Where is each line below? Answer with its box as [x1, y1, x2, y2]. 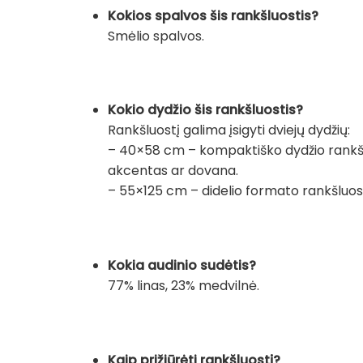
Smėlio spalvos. [107, 26, 204, 45]
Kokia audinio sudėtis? [107, 256, 256, 275]
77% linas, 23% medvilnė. [107, 276, 259, 296]
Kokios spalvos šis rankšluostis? [107, 6, 318, 25]
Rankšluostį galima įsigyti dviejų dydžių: [107, 121, 350, 140]
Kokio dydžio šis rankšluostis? [107, 100, 303, 120]
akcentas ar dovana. [107, 161, 238, 181]
